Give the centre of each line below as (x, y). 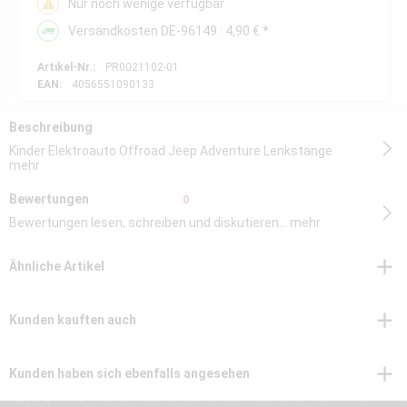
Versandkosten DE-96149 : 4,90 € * (169, 31)
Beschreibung (51, 127)
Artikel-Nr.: (66, 67)
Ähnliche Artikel (57, 266)
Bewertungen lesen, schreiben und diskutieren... (148, 223)
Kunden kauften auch (73, 320)
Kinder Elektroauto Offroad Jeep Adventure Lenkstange (171, 151)
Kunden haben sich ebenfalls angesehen (129, 373)
